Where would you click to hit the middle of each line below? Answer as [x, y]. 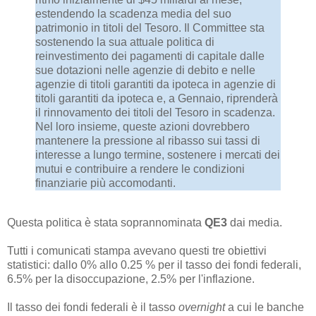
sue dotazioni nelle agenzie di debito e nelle [145, 70]
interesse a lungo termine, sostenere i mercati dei [158, 154]
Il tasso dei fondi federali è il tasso [93, 307]
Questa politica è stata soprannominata [106, 222]
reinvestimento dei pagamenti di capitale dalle [150, 56]
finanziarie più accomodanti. [105, 183]
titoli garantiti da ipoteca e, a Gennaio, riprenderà [157, 98]
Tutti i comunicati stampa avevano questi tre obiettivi [137, 250]
